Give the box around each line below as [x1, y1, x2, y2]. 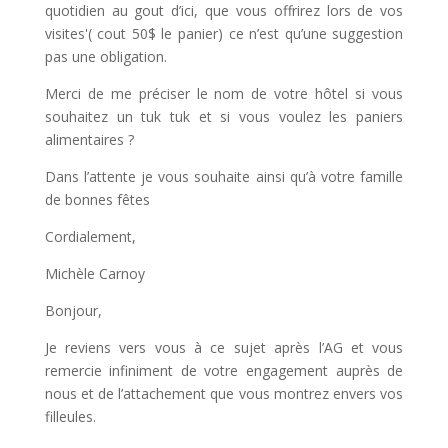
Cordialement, [44, 226, 136, 246]
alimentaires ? [44, 129, 134, 149]
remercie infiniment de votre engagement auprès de [44, 360, 404, 380]
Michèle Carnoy [44, 263, 145, 283]
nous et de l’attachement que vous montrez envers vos [44, 383, 404, 403]
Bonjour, [44, 300, 102, 320]
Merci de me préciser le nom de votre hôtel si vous [44, 83, 404, 103]
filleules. [44, 406, 96, 426]
